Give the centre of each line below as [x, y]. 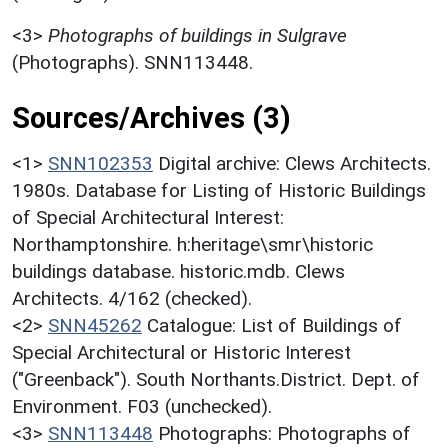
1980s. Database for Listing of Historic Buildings [219, 190]
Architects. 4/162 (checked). [132, 298]
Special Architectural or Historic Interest [181, 352]
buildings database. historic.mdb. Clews [178, 271]
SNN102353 [100, 163]
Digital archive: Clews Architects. [294, 163]
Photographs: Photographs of [284, 433]
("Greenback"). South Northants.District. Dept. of [216, 379]
